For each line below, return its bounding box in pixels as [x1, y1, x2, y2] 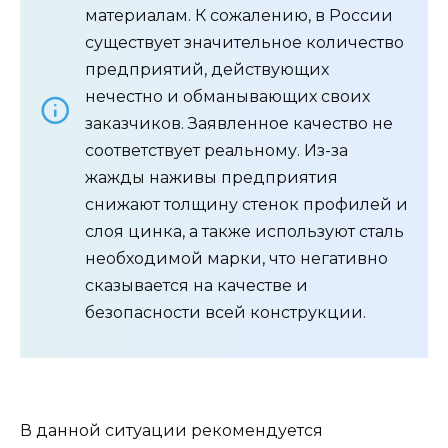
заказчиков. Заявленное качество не [85, 113, 393, 133]
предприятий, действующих [85, 59, 329, 79]
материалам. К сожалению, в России [85, 5, 393, 25]
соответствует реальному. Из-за [85, 140, 348, 160]
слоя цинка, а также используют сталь [85, 221, 404, 241]
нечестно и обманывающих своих [85, 86, 370, 106]
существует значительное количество [85, 32, 404, 52]
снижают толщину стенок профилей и [85, 194, 408, 214]
